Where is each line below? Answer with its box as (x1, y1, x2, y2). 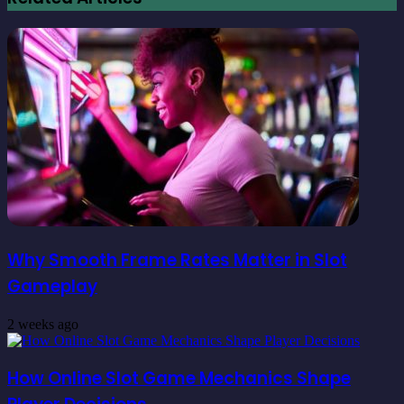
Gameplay (7, 273, 97, 298)
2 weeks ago (7, 316, 78, 332)
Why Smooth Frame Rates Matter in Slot (7, 247, 347, 272)
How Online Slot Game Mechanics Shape (7, 366, 351, 391)
